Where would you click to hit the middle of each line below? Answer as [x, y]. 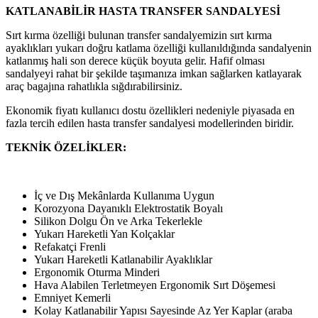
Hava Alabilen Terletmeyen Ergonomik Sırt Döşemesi [155, 285]
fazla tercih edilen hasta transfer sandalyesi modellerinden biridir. [150, 123]
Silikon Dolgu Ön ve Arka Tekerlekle [118, 221]
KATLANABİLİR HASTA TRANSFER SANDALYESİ [143, 11]
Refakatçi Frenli [70, 246]
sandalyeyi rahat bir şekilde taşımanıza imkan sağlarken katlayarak [154, 73]
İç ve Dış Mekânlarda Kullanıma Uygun [124, 195]
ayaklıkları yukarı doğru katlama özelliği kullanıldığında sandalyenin [159, 48]
